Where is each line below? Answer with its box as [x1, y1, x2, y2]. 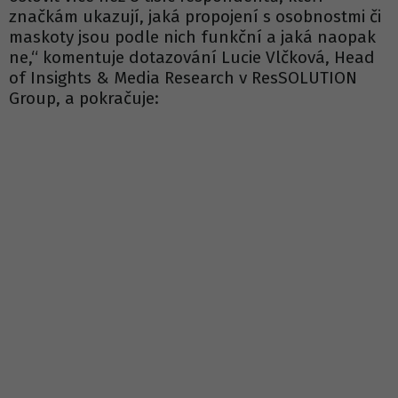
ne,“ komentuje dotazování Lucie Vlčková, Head [9, 46, 375, 68]
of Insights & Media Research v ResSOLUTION [9, 67, 357, 88]
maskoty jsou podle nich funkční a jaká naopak [9, 26, 376, 47]
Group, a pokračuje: [9, 87, 159, 108]
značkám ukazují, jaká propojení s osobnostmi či [9, 5, 381, 27]
